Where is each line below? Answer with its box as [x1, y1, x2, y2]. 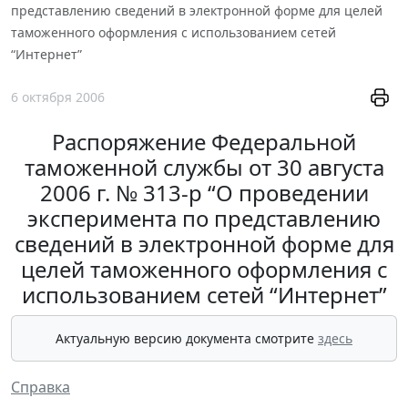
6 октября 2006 [11, 88, 105, 107]
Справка [11, 377, 70, 398]
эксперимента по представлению [27, 203, 381, 234]
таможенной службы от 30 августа [24, 152, 384, 183]
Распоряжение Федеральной [52, 127, 356, 158]
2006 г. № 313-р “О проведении [39, 178, 369, 209]
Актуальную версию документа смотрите [56, 330, 318, 348]
